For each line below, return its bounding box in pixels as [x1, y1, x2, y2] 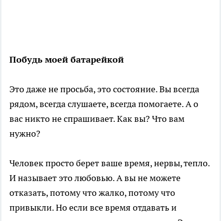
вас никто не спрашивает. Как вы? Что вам [9, 112, 184, 124]
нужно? [9, 127, 40, 139]
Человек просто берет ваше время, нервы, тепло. [9, 157, 210, 169]
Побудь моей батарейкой [9, 53, 124, 65]
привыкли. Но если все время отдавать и [9, 201, 177, 213]
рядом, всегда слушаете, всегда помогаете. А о [9, 98, 198, 110]
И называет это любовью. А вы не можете [9, 172, 181, 184]
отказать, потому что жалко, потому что [9, 186, 175, 198]
